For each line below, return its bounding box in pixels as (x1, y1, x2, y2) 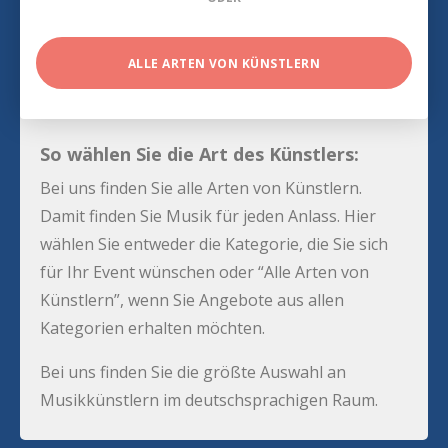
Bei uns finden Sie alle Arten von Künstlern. (40, 176, 362, 199)
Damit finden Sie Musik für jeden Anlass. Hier (40, 204, 376, 227)
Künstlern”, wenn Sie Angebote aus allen (40, 288, 344, 311)
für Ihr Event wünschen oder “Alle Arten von (40, 260, 369, 283)
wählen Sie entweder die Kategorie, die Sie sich (40, 232, 388, 255)
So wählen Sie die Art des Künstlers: (40, 141, 359, 166)
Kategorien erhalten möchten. (40, 316, 265, 339)
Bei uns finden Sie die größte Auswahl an (40, 360, 346, 383)
